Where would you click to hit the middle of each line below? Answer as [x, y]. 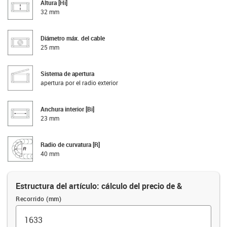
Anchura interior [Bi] [67, 109]
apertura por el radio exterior [79, 82]
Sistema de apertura [67, 73]
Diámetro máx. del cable [73, 38]
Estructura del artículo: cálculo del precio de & [99, 186]
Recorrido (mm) [39, 198]
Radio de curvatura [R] [70, 144]
